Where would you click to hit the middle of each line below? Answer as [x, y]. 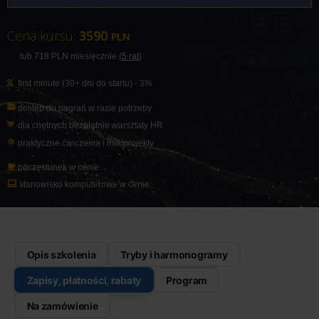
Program [187, 280]
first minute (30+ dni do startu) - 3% [84, 83]
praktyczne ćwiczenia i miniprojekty [85, 143]
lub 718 [36, 56]
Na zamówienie [62, 305]
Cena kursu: [43, 36]
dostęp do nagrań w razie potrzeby [84, 108]
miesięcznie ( [95, 56]
